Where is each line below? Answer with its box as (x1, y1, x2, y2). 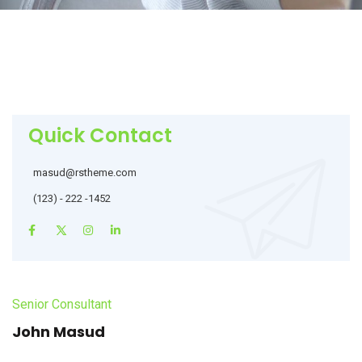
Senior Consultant (12, 297, 112, 312)
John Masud (12, 322, 105, 342)
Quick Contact (28, 122, 172, 149)
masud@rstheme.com (33, 166, 137, 179)
